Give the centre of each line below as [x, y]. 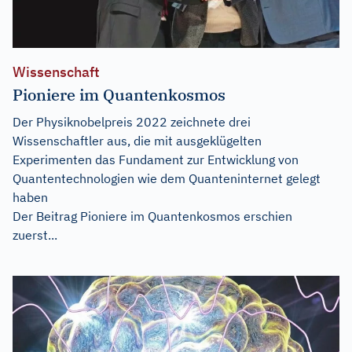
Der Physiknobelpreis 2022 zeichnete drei [132, 122]
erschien [266, 216]
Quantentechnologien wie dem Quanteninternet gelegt [167, 179]
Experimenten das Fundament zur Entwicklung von [156, 160]
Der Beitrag [46, 216]
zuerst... [35, 235]
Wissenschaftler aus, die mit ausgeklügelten [137, 141]
